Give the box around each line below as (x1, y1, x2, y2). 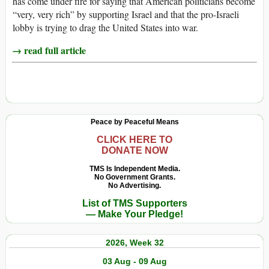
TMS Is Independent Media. (89, 165, 180, 174)
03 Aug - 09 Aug (102, 256, 167, 267)
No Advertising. (108, 181, 161, 190)
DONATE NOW (101, 145, 168, 156)
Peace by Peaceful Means (90, 118, 179, 127)
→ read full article (12, 43, 86, 58)
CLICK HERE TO (97, 134, 172, 145)
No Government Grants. (94, 173, 175, 182)
